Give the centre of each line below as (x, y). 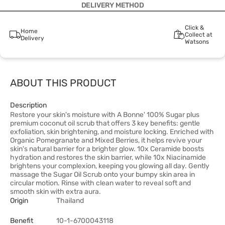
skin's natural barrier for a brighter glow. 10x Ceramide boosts (107, 149)
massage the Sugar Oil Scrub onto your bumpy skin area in (102, 175)
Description (28, 105)
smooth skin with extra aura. (55, 192)
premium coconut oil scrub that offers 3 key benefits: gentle (105, 123)
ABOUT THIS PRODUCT (63, 83)
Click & (194, 28)
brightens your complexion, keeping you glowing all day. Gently (110, 166)
